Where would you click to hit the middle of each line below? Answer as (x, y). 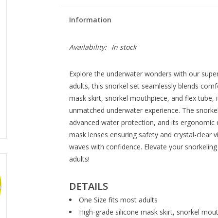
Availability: (88, 47)
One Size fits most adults (118, 200)
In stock (124, 47)
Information (90, 20)
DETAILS (88, 186)
